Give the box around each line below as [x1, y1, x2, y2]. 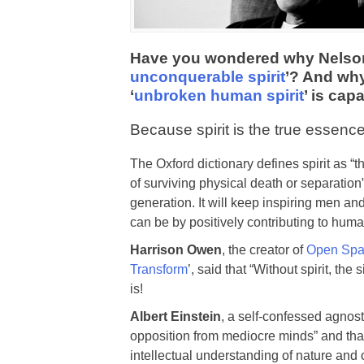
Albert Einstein [130, 310, 221, 324]
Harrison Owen [130, 243, 222, 258]
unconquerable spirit [130, 68, 285, 85]
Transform [130, 262, 188, 277]
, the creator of [222, 243, 306, 258]
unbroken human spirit [134, 87, 304, 104]
